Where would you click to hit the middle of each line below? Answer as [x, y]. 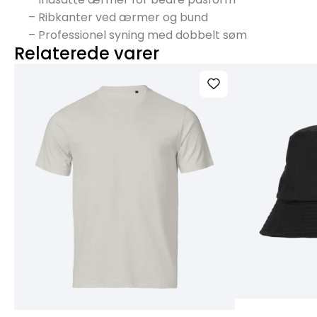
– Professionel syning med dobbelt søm [138, 35]
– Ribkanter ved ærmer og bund [118, 17]
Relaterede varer [87, 53]
